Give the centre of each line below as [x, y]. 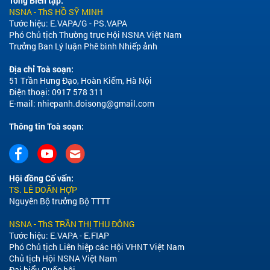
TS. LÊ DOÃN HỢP [43, 190]
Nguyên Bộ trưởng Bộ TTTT [60, 201]
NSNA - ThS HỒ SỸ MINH [56, 12]
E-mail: [23, 104]
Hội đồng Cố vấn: [41, 178]
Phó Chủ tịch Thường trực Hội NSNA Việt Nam [95, 35]
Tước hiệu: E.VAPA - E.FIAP [59, 236]
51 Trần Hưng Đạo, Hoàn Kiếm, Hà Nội [80, 81]
